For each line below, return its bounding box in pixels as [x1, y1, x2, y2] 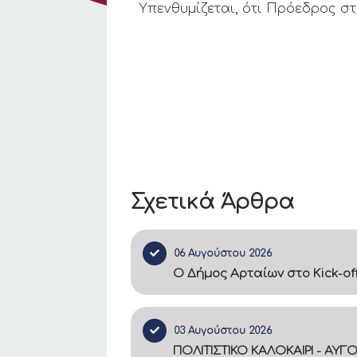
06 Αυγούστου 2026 [175, 248, 273, 259]
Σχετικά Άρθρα [131, 190, 295, 214]
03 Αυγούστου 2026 [175, 325, 273, 336]
